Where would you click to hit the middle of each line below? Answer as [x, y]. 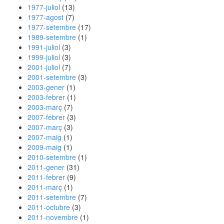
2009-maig [44, 147]
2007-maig [44, 137]
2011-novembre [53, 217]
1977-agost [45, 17]
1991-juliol [44, 47]
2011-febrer [46, 177]
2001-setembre [52, 77]
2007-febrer [46, 117]
